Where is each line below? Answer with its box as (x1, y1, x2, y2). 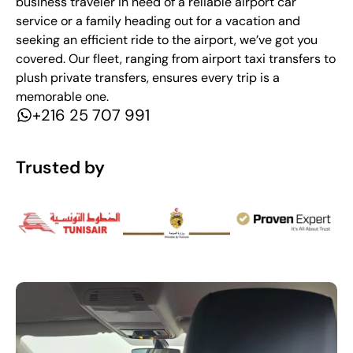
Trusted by (16, 155, 105, 179)
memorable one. (16, 87, 109, 105)
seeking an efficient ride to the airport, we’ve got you (16, 31, 318, 48)
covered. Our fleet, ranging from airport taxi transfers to (16, 50, 336, 67)
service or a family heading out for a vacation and (16, 12, 300, 29)
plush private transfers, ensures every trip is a (16, 69, 280, 86)
